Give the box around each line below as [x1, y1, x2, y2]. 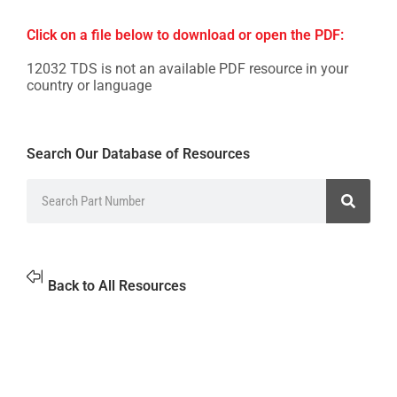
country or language [27, 77, 152, 94]
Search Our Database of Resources [27, 145, 250, 162]
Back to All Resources [47, 276, 186, 294]
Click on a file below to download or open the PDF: [27, 27, 344, 43]
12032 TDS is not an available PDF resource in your [27, 60, 348, 77]
